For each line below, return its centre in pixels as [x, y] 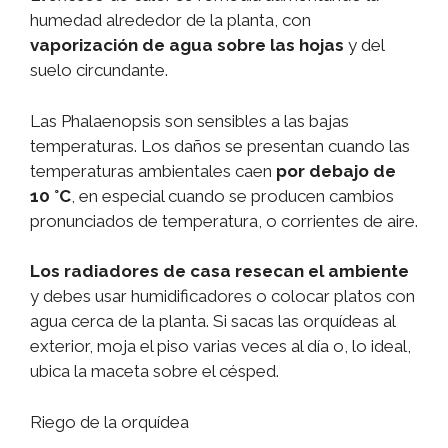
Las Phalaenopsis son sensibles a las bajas [189, 120]
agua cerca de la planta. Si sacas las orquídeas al [212, 321]
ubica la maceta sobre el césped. [154, 371]
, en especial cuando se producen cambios [232, 195]
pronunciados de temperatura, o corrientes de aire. [224, 220]
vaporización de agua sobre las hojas [187, 45]
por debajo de [336, 170]
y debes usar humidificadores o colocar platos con [222, 296]
